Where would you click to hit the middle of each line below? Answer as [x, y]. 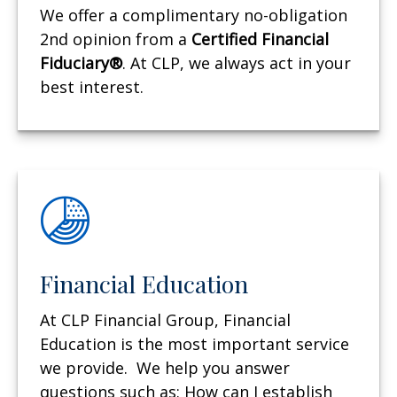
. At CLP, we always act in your [237, 63]
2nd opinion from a [116, 39]
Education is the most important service [195, 344]
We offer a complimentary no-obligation [194, 16]
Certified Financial [260, 39]
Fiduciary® [81, 63]
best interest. [92, 87]
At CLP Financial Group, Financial [165, 320]
